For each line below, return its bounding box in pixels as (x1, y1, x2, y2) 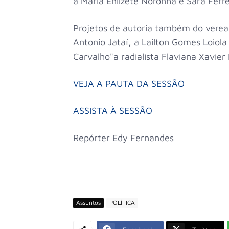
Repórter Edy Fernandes (73, 132, 176, 143)
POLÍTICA (109, 199, 135, 207)
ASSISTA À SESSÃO (73, 105, 152, 116)
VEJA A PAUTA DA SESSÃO (73, 78, 185, 89)
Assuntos (76, 199, 101, 207)
